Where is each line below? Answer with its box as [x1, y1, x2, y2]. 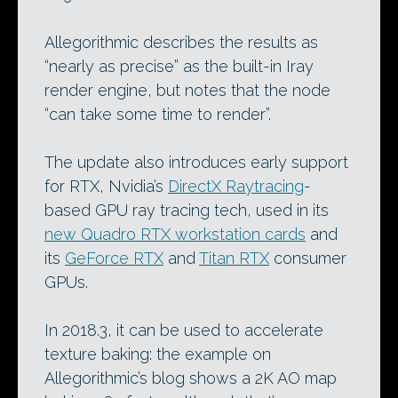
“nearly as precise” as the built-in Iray [44, 57, 314, 76]
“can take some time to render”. [44, 105, 271, 124]
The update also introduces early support [44, 153, 348, 172]
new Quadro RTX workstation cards [44, 225, 306, 244]
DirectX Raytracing [168, 177, 304, 196]
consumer [269, 249, 346, 268]
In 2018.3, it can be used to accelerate [44, 321, 323, 340]
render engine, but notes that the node [44, 81, 330, 100]
